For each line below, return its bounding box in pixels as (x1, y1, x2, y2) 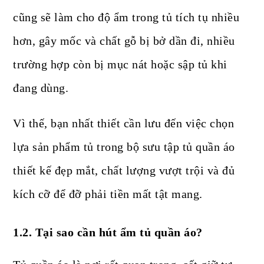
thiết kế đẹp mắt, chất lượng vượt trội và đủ (13, 164, 235, 177)
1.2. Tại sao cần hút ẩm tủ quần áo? (13, 226, 203, 239)
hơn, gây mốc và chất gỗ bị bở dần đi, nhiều (13, 34, 235, 48)
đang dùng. (13, 81, 69, 95)
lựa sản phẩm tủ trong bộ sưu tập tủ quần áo (13, 140, 235, 154)
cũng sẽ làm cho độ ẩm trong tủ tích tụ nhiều (13, 11, 240, 24)
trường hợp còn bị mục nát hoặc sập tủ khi (13, 58, 227, 71)
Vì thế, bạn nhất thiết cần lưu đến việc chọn (13, 117, 235, 130)
